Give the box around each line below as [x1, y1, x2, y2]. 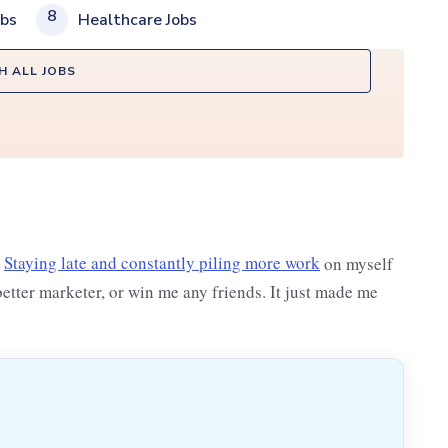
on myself [320, 251, 393, 275]
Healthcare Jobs [78, 8, 197, 31]
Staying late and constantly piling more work [4, 251, 320, 275]
